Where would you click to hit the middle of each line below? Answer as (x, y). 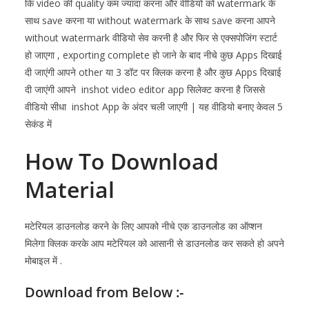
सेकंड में (38, 124)
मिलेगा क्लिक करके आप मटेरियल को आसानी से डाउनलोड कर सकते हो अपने (154, 243)
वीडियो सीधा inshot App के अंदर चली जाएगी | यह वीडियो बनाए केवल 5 (154, 107)
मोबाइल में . (43, 261)
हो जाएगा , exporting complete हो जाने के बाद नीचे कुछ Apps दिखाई (153, 55)
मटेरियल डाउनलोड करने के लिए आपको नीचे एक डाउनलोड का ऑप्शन (143, 226)
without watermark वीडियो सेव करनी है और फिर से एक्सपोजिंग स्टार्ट (151, 38)
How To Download (122, 161)
